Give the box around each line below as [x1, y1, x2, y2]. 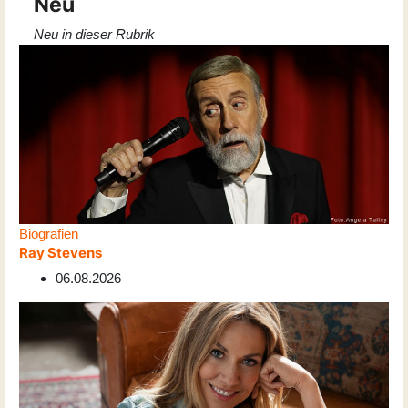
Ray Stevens [19, 244, 102, 262]
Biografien [19, 226, 78, 242]
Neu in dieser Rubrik [34, 26, 155, 43]
